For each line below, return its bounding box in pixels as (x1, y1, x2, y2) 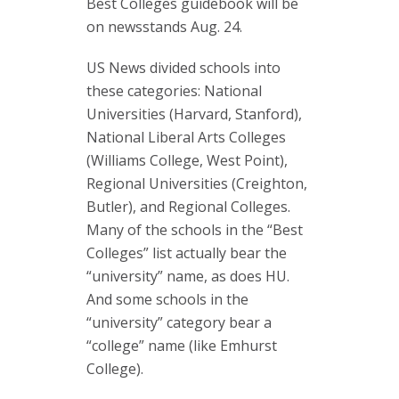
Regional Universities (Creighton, (86, 174, 307, 193)
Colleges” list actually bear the (86, 243, 287, 263)
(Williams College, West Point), (86, 151, 288, 170)
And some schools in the (86, 289, 248, 309)
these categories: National (86, 81, 262, 101)
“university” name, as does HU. (86, 266, 289, 286)
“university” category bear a (86, 313, 272, 332)
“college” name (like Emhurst (86, 336, 277, 355)
